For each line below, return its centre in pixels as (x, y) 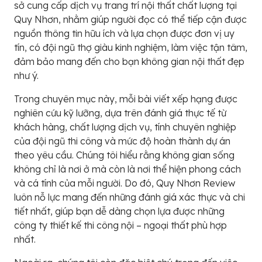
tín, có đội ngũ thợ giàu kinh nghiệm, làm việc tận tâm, (131, 47)
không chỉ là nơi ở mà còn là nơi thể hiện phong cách (127, 169)
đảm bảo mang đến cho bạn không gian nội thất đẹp (129, 61)
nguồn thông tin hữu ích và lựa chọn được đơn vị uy (124, 33)
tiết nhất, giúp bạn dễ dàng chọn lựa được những (119, 211)
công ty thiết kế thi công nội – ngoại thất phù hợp (120, 225)
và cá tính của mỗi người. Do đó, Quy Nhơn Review (125, 183)
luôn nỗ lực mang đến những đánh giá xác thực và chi (130, 197)
